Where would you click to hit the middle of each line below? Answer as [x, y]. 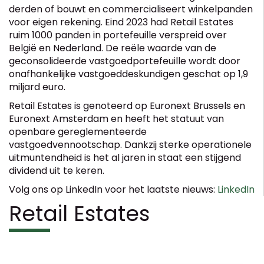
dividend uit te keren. [57, 170]
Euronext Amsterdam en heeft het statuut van [116, 118]
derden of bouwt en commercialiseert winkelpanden [131, 9]
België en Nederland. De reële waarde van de [113, 48]
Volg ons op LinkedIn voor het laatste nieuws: [113, 189]
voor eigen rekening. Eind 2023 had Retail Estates [121, 22]
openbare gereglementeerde [78, 131]
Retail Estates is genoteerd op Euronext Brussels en [127, 105]
